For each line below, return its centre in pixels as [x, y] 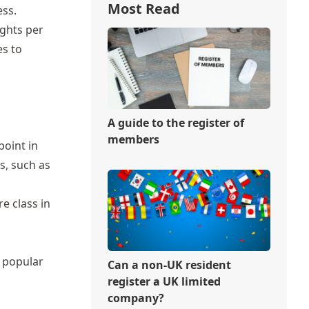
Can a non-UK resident [169, 265]
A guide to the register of [176, 122]
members [133, 139]
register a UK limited [164, 281]
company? [136, 298]
